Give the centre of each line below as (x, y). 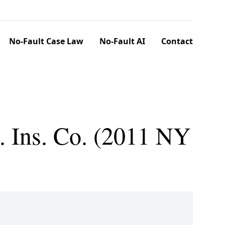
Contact (177, 41)
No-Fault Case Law (46, 41)
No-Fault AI (122, 41)
